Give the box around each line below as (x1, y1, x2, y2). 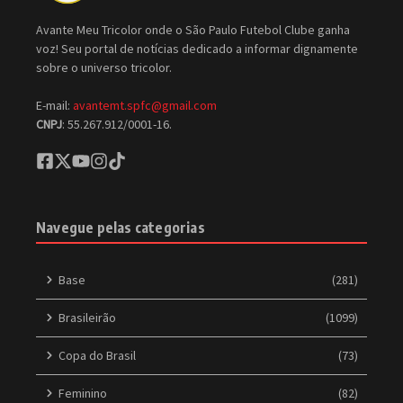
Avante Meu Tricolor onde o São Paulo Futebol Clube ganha (36, 21, 350, 38)
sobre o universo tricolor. (36, 58, 172, 76)
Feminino (58, 384, 107, 401)
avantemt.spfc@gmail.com (73, 96, 217, 113)
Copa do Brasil (58, 346, 136, 363)
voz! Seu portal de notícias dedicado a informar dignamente (36, 40, 358, 57)
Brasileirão (58, 309, 116, 326)
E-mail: (36, 96, 73, 113)
